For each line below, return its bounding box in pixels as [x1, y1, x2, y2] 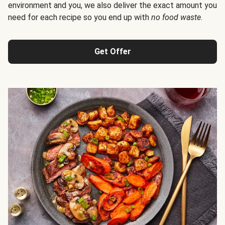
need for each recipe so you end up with [8, 12, 151, 22]
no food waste [151, 12, 201, 22]
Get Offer [94, 46, 131, 56]
